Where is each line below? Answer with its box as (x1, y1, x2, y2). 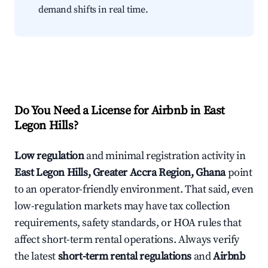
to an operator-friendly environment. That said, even (14, 182, 254, 197)
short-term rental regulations (57, 249, 192, 264)
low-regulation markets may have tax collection (14, 199, 230, 214)
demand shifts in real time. (38, 4, 148, 16)
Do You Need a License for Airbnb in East (14, 103, 226, 119)
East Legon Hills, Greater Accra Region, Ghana (14, 166, 226, 180)
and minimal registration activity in (84, 149, 246, 163)
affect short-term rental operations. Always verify (14, 233, 240, 247)
